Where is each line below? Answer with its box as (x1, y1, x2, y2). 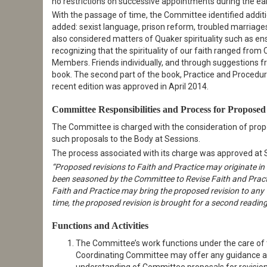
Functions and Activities (52, 220, 148, 232)
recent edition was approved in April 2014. (52, 82, 209, 92)
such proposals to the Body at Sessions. (52, 134, 200, 144)
